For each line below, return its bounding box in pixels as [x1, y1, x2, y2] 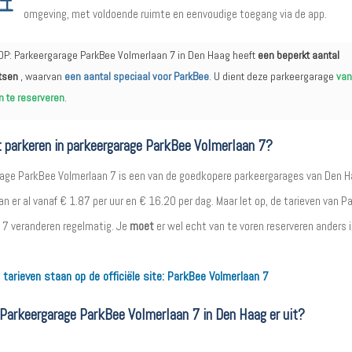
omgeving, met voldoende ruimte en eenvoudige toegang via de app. [23, 6, 327, 21]
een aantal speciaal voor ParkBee [64, 69, 209, 83]
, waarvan [17, 69, 64, 83]
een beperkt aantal [257, 48, 339, 62]
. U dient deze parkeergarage [208, 69, 336, 83]
